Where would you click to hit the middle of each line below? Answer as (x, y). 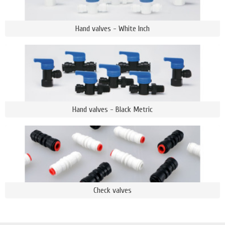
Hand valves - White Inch (113, 29)
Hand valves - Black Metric (113, 109)
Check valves (113, 190)
